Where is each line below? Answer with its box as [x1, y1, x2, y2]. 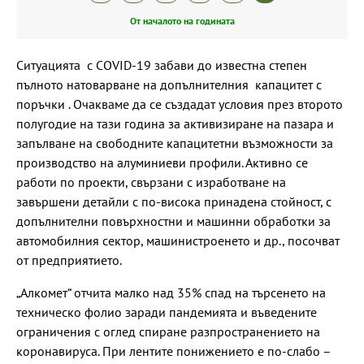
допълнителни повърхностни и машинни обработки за [16, 212, 331, 229]
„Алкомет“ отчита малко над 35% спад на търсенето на [16, 284, 326, 301]
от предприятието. [16, 251, 122, 268]
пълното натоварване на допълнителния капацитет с [16, 76, 322, 93]
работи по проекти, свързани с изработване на [16, 173, 286, 190]
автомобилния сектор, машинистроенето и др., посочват [16, 232, 340, 249]
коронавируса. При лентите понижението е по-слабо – [16, 342, 331, 359]
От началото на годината [129, 14, 235, 27]
